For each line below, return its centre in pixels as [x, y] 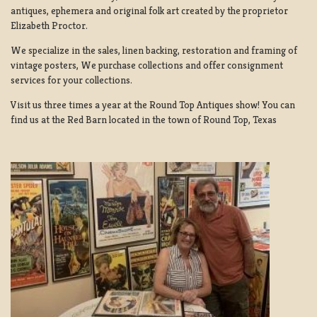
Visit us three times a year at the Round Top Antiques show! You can [153, 104]
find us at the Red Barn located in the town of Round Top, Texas [144, 119]
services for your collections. [71, 80]
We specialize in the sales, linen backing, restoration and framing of [154, 50]
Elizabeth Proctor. [49, 25]
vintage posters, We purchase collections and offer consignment [147, 65]
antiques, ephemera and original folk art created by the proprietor [149, 10]
